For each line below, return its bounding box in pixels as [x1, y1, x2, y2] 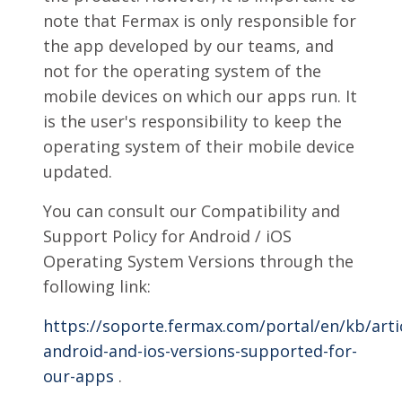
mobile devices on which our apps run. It [43, 85, 357, 107]
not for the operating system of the [43, 60, 321, 82]
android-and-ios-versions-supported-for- [43, 340, 357, 362]
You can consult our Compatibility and [43, 200, 340, 222]
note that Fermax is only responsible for [43, 10, 356, 31]
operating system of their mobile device [43, 135, 354, 157]
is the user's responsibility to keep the [43, 110, 342, 132]
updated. [43, 161, 112, 182]
